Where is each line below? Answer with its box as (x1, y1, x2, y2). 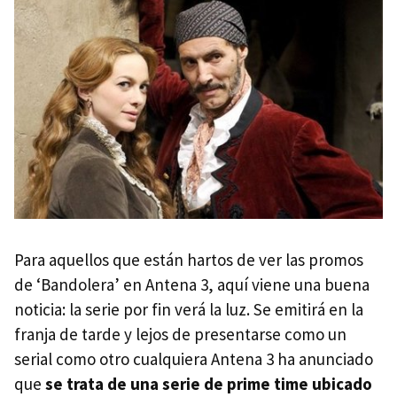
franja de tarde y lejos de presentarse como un (14, 323, 346, 346)
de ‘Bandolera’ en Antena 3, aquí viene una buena (14, 274, 370, 296)
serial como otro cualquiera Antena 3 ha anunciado (14, 348, 373, 370)
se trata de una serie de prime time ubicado (45, 373, 372, 395)
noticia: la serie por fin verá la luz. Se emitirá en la (14, 299, 363, 321)
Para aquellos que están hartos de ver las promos (14, 249, 363, 271)
